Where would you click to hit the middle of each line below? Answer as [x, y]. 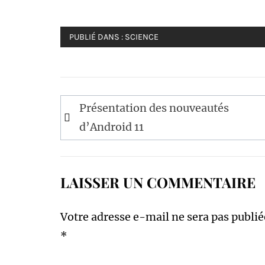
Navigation [104, 105]
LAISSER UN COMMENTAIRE [158, 182]
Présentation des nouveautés [154, 108]
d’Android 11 [112, 127]
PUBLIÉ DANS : [97, 37]
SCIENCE [142, 37]
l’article [91, 144]
